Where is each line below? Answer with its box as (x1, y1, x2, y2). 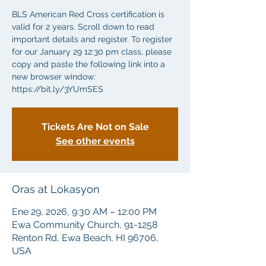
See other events (55, 135, 135, 147)
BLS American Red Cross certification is (12, 9, 164, 19)
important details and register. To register (12, 34, 172, 44)
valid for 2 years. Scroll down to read (12, 22, 154, 31)
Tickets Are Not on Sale (41, 121, 149, 132)
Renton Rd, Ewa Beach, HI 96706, (12, 232, 159, 243)
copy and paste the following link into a (12, 59, 165, 69)
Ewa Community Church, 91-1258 (12, 219, 157, 230)
